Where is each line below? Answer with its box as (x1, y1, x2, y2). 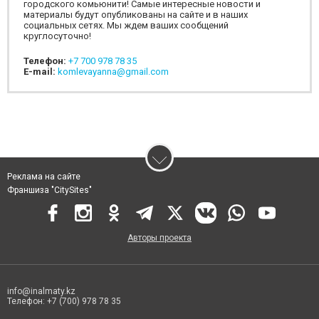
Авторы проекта (127, 233, 192, 244)
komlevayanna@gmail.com (58, 66, 169, 78)
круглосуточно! (23, 31, 91, 42)
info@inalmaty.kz (7, 286, 75, 297)
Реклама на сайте (7, 172, 80, 182)
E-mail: (23, 66, 58, 78)
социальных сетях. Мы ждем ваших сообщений (23, 20, 229, 31)
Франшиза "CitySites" (7, 185, 92, 196)
